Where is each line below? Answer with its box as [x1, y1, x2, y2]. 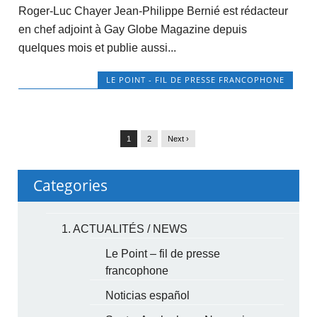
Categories [33, 175, 108, 195]
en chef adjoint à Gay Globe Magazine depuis [18, 23, 247, 36]
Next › [168, 134, 189, 143]
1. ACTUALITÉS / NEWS [62, 222, 188, 235]
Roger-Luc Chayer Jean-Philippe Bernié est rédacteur [18, 5, 288, 18]
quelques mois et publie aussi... [18, 42, 176, 54]
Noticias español [105, 289, 190, 301]
